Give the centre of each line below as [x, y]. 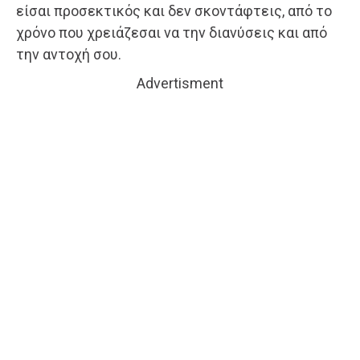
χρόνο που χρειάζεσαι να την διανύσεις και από [172, 32]
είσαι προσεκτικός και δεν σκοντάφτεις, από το [174, 10]
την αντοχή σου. [69, 54]
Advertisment [180, 83]
